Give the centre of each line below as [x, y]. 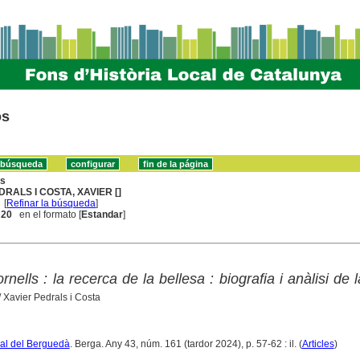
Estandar [102, 214]
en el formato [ [47, 214]
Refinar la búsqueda [51, 203]
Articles [318, 344]
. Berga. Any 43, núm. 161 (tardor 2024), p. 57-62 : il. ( [186, 344]
